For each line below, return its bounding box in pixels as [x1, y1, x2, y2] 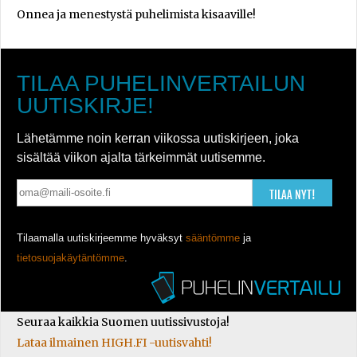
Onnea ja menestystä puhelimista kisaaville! [17, 6, 256, 22]
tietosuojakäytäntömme [17, 251, 124, 264]
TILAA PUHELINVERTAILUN [17, 70, 305, 96]
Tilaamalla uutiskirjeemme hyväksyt [17, 231, 186, 244]
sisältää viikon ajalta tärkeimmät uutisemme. [17, 150, 265, 164]
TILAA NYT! [269, 187, 316, 202]
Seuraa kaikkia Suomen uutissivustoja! [17, 314, 229, 329]
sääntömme [186, 231, 240, 244]
